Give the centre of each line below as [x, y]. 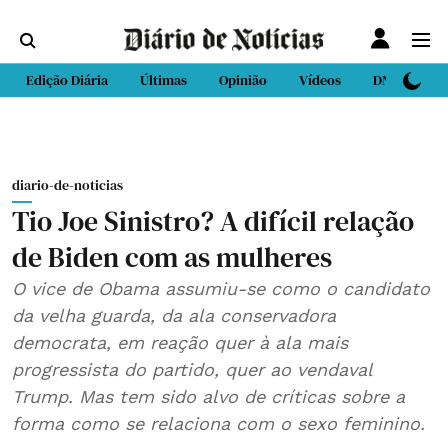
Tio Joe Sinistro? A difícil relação [213, 221]
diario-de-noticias [67, 185]
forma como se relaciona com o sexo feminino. [218, 423]
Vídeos [320, 80]
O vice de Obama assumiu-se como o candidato [221, 288]
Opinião [243, 80]
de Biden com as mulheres [172, 257]
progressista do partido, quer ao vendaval [192, 369]
